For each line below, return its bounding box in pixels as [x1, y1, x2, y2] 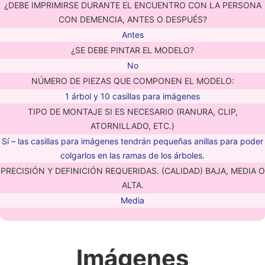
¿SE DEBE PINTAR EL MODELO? [71, 45, 194, 55]
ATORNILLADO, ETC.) [91, 121, 174, 131]
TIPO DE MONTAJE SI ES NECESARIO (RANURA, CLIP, [27, 106, 238, 117]
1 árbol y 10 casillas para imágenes [65, 91, 200, 101]
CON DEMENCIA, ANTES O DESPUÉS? [58, 14, 207, 24]
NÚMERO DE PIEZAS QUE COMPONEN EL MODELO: [31, 76, 234, 86]
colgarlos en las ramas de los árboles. [60, 150, 205, 160]
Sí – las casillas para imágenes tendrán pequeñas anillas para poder [2, 136, 263, 146]
